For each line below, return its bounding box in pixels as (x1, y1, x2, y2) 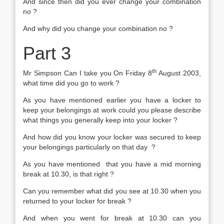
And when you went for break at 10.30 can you (23, 214, 201, 222)
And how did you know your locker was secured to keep (23, 133, 201, 141)
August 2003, (156, 69, 201, 77)
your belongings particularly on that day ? (23, 143, 155, 151)
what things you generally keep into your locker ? (23, 116, 177, 124)
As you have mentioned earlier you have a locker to (23, 96, 201, 104)
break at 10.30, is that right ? (23, 170, 114, 178)
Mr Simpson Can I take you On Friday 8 (23, 69, 152, 77)
